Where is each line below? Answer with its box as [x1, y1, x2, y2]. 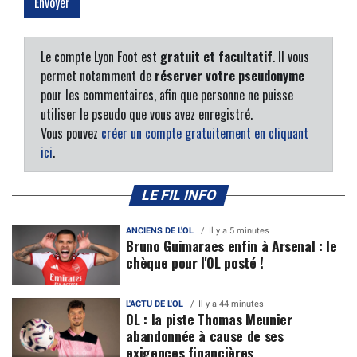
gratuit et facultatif [160, 47, 273, 67]
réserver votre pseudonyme [155, 66, 304, 86]
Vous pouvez [41, 124, 101, 143]
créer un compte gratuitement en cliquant [101, 124, 308, 143]
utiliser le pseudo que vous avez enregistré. [41, 104, 253, 124]
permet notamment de [41, 66, 155, 86]
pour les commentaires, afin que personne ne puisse [41, 85, 293, 105]
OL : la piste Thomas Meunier [126, 308, 292, 330]
